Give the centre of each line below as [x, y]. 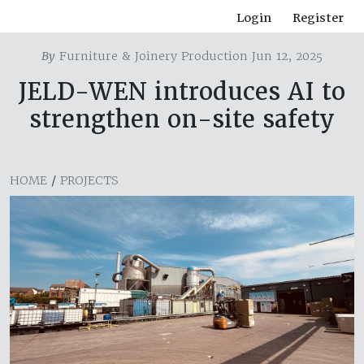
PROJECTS [89, 181]
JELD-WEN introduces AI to [182, 92]
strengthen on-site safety [182, 119]
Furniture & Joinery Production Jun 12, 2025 [189, 56]
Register [318, 18]
